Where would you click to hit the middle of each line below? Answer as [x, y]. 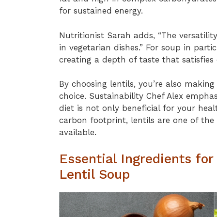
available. [78, 132]
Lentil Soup [94, 174]
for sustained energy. [101, 11]
